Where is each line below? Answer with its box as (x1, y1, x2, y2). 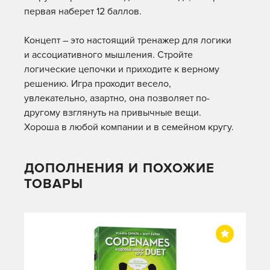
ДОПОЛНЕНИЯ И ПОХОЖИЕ (24, 160, 215, 177)
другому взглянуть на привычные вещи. (24, 107, 201, 119)
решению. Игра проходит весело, (24, 78, 171, 90)
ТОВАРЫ (24, 176, 83, 192)
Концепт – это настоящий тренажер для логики (24, 34, 231, 46)
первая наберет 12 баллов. (24, 5, 142, 17)
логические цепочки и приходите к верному (24, 63, 219, 75)
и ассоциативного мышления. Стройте (24, 49, 193, 61)
